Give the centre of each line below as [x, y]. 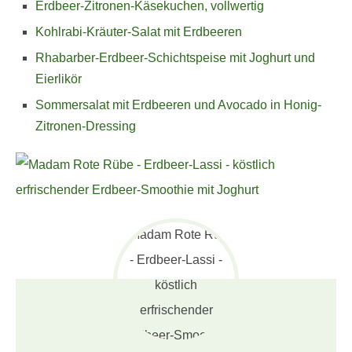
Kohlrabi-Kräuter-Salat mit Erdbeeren [139, 32]
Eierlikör [59, 79]
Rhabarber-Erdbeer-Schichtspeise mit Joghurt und [175, 58]
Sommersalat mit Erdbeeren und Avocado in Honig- [178, 105]
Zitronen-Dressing [86, 126]
